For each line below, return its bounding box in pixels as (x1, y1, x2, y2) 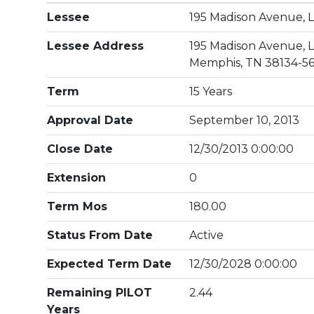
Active (189, 228, 224, 242)
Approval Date (47, 114, 134, 127)
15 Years (189, 85, 233, 98)
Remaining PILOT (47, 286, 153, 299)
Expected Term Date (47, 257, 172, 271)
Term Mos (47, 200, 108, 213)
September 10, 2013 (189, 114, 300, 127)
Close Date (47, 142, 114, 156)
